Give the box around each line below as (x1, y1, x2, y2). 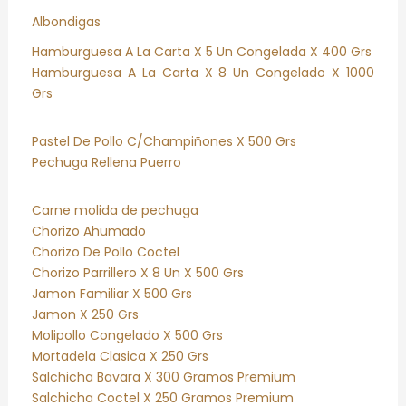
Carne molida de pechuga (31, 201, 198, 220)
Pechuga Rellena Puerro (31, 153, 181, 172)
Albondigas (31, 13, 101, 32)
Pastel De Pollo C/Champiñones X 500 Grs (31, 132, 296, 151)
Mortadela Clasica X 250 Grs (31, 347, 208, 366)
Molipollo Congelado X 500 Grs (31, 326, 223, 345)
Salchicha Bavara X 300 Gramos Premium (31, 368, 295, 387)
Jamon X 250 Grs (31, 305, 139, 324)
